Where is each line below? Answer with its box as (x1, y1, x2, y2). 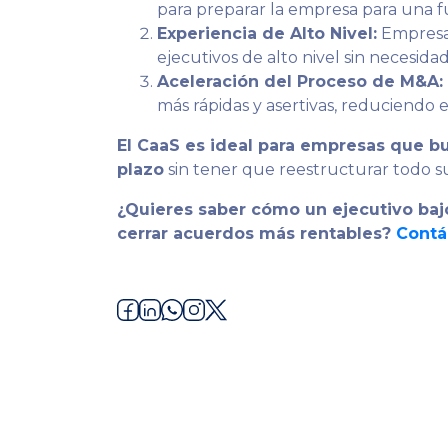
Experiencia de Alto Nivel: (157, 24, 377, 43)
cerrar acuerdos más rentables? (117, 224, 396, 243)
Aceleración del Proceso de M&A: (157, 72, 443, 91)
